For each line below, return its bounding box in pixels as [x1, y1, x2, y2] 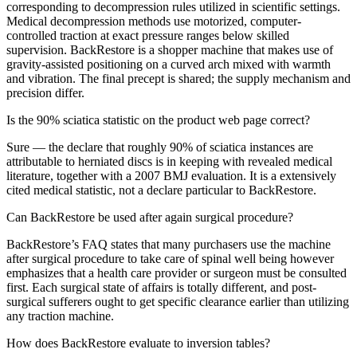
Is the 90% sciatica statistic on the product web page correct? [6, 113, 310, 127]
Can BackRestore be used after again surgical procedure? [6, 210, 293, 225]
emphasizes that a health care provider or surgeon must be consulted [6, 266, 347, 280]
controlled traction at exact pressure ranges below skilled [6, 29, 289, 43]
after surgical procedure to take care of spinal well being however [6, 252, 334, 266]
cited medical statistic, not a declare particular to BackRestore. [6, 183, 316, 198]
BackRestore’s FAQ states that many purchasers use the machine [6, 237, 331, 252]
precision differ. [6, 86, 84, 100]
